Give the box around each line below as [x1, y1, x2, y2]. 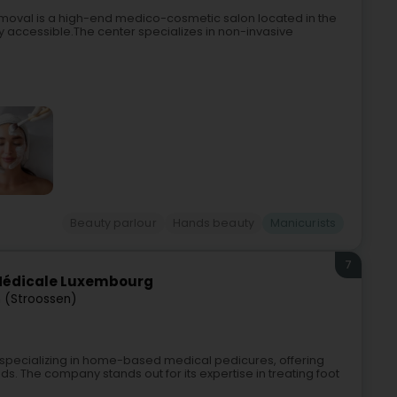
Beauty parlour [70, 215, 157, 230]
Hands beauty [172, 215, 254, 230]
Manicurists [269, 215, 336, 230]
